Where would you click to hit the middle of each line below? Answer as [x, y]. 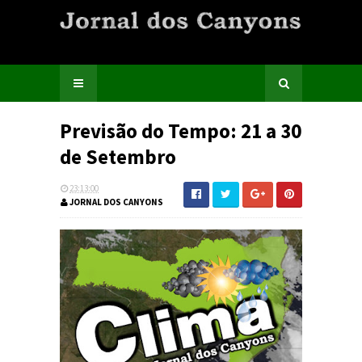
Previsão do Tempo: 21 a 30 [181, 131]
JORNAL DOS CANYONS [116, 202]
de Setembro [118, 157]
